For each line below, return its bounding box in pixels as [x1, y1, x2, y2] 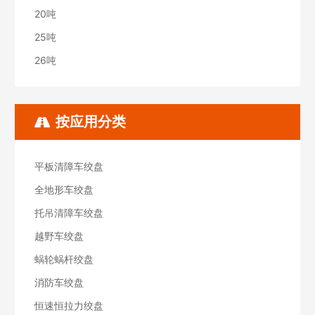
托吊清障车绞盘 [34, 206, 103, 219]
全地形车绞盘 [34, 183, 94, 195]
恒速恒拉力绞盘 [34, 299, 103, 311]
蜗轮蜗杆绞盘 [34, 252, 94, 265]
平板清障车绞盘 [34, 160, 103, 172]
